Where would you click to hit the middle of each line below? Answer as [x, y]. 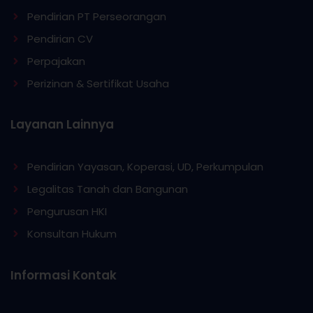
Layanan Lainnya [62, 125]
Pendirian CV [60, 39]
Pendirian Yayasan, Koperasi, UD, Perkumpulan [145, 167]
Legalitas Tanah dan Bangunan [107, 189]
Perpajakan [56, 61]
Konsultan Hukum [72, 234]
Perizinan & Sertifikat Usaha [98, 84]
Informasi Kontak [64, 276]
